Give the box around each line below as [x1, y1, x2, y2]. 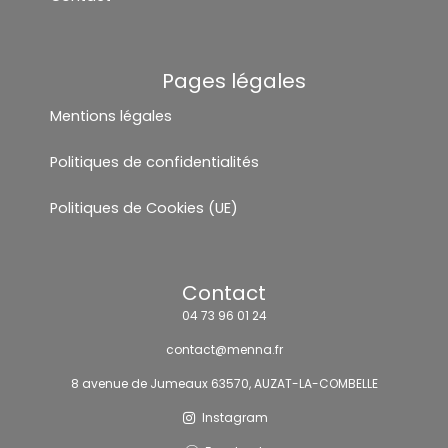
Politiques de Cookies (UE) [50, 197, 238, 218]
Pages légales [162, 66, 306, 95]
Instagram [202, 408, 269, 426]
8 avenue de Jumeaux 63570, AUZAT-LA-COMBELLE [70, 374, 378, 392]
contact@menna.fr [165, 340, 283, 358]
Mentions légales [50, 105, 172, 126]
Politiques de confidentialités [50, 151, 259, 172]
